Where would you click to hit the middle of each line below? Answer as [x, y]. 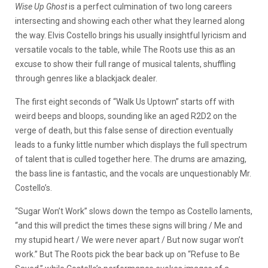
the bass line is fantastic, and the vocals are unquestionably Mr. [133, 173]
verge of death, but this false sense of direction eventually [124, 130]
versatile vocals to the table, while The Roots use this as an [125, 50]
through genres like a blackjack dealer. [86, 78]
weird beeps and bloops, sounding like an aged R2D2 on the [126, 116]
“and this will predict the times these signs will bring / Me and [129, 226]
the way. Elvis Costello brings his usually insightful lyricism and [131, 35]
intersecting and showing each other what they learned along [130, 21]
